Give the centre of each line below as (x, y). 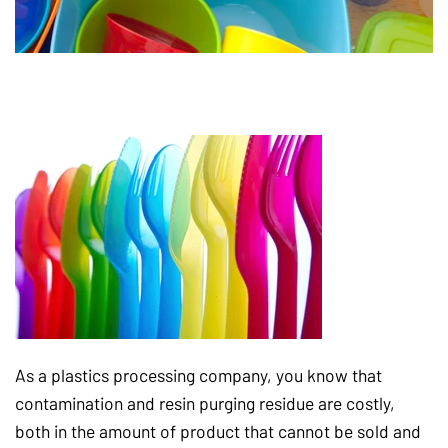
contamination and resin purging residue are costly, (205, 403)
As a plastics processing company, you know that (198, 375)
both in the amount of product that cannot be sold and (218, 431)
